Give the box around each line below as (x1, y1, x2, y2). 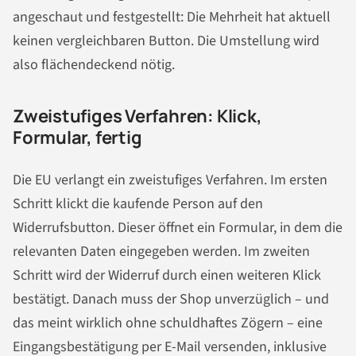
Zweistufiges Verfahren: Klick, (13, 104, 262, 129)
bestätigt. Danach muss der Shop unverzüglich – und (13, 289, 329, 310)
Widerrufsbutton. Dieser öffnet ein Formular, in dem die (13, 218, 342, 238)
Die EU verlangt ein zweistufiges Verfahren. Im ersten (13, 170, 327, 191)
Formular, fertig (13, 126, 142, 150)
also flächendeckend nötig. (13, 55, 175, 75)
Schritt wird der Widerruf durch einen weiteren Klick (13, 265, 321, 286)
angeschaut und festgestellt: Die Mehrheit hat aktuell (13, 7, 331, 28)
